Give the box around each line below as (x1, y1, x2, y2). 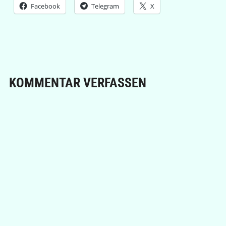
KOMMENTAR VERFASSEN (9, 75, 146, 90)
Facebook (30, 2, 60, 11)
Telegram (91, 2, 119, 11)
